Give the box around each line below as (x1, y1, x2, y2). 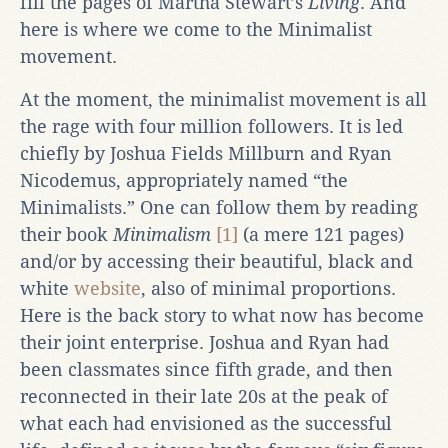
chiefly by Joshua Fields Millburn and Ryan (20, 142, 392, 164)
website (74, 277, 141, 299)
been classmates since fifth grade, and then (20, 358, 393, 380)
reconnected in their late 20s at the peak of (20, 385, 388, 407)
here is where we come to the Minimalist (20, 18, 372, 40)
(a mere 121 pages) (238, 223, 404, 245)
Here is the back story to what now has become (20, 304, 424, 326)
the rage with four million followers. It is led (20, 115, 403, 137)
